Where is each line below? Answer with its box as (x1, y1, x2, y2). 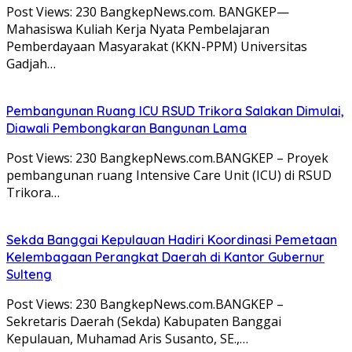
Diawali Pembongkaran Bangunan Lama (6, 119, 247, 136)
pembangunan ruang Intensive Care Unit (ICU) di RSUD (6, 166, 332, 184)
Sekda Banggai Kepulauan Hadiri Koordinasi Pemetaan (6, 231, 337, 247)
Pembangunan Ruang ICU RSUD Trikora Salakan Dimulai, (6, 102, 344, 119)
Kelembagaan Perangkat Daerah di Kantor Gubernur (6, 248, 324, 265)
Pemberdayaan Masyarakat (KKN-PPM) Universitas (6, 37, 307, 55)
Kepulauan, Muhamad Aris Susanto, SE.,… (6, 329, 248, 347)
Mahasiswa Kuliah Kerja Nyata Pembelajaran (6, 20, 269, 38)
